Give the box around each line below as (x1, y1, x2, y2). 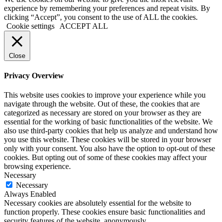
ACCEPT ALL (59, 21, 108, 30)
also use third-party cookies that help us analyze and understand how (4, 126, 218, 135)
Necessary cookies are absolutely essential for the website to (4, 199, 191, 208)
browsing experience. (4, 162, 71, 171)
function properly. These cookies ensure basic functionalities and (4, 208, 205, 217)
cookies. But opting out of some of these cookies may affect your (4, 153, 207, 162)
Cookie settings (6, 21, 55, 30)
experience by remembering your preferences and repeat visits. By (4, 3, 210, 12)
